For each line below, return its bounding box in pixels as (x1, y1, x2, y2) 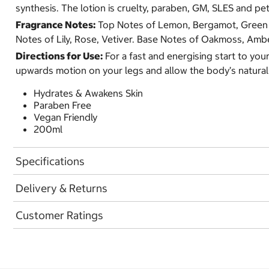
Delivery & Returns (16, 181, 107, 195)
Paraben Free (34, 99, 91, 111)
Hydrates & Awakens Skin (34, 87, 143, 99)
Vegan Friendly (34, 111, 97, 123)
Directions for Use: (16, 50, 103, 62)
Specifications (16, 154, 85, 168)
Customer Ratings (16, 208, 103, 222)
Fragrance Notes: (16, 19, 95, 31)
